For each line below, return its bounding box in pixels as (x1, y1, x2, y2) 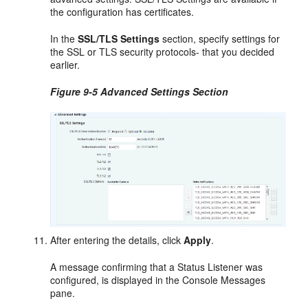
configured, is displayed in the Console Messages (50, 273, 266, 287)
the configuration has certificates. (50, 4, 195, 19)
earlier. (50, 57, 80, 71)
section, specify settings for (159, 31, 280, 45)
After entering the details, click (50, 233, 184, 247)
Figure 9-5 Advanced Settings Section (50, 84, 229, 98)
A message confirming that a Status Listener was (50, 260, 263, 274)
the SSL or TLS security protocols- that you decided (50, 44, 275, 58)
